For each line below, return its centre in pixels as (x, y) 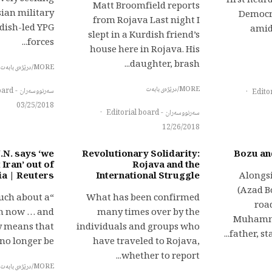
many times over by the (148, 213)
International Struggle (148, 177)
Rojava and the (166, 166)
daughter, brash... (165, 65)
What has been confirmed (143, 199)
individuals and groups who (138, 228)
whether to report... (161, 257)
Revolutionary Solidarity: (141, 155)
